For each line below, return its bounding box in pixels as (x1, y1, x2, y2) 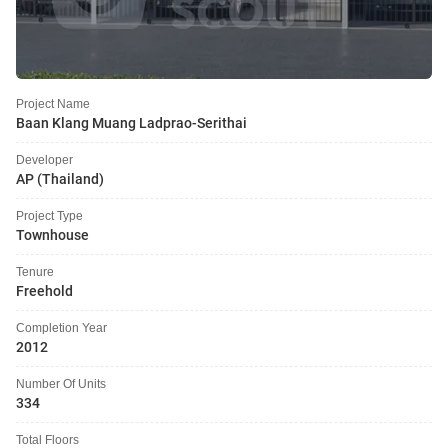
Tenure (16, 264, 54, 279)
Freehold (16, 283, 73, 299)
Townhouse (16, 227, 89, 243)
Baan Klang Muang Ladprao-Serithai (16, 115, 247, 131)
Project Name (16, 96, 90, 111)
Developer (16, 152, 73, 167)
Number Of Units (16, 376, 106, 391)
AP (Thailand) (16, 171, 104, 187)
